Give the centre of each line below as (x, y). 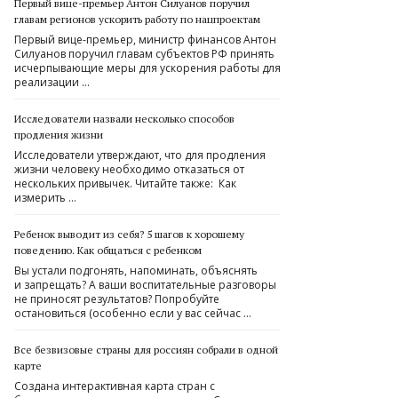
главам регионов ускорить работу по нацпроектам (137, 19)
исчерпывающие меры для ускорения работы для (147, 68)
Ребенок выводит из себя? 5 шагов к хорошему (129, 234)
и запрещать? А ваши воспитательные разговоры (145, 285)
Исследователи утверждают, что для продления (140, 155)
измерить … (45, 198)
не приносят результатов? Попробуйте (117, 299)
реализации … (52, 82)
